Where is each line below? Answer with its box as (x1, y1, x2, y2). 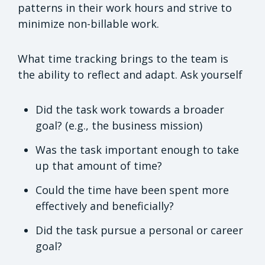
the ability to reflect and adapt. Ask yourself (18, 67, 243, 82)
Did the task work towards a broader (35, 102, 224, 117)
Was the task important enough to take (35, 143, 239, 157)
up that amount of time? (35, 159, 162, 173)
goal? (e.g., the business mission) (35, 118, 202, 133)
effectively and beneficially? (35, 199, 174, 214)
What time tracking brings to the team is (18, 51, 228, 66)
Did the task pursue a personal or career (35, 223, 243, 238)
